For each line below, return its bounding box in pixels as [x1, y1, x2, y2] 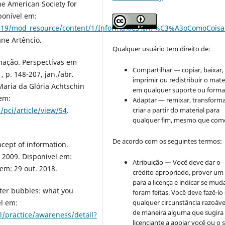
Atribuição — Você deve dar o [133, 157, 221, 167]
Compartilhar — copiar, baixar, [133, 65, 224, 74]
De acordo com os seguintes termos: [113, 136, 222, 146]
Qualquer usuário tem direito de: [113, 44, 211, 53]
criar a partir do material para [133, 105, 220, 115]
